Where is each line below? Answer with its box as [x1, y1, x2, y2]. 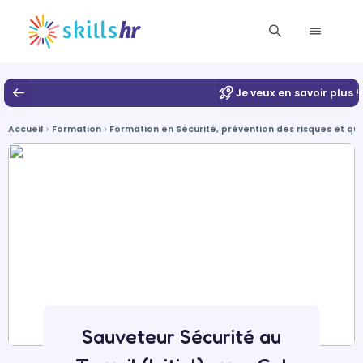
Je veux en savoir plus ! [236, 85, 359, 100]
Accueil [8, 123, 43, 135]
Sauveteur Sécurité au [81, 324, 281, 348]
